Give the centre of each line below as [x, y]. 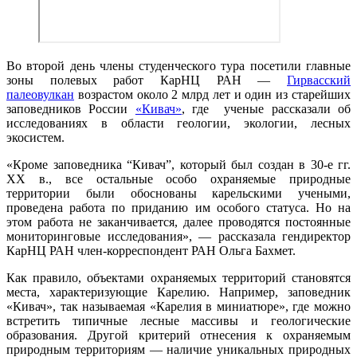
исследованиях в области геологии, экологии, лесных [178, 124]
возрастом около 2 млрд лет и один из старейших [212, 95]
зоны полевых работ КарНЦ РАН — [147, 80]
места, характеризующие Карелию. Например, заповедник [178, 292]
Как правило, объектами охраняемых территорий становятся [178, 278]
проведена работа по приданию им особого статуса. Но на [178, 208]
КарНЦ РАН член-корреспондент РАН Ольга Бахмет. [153, 251]
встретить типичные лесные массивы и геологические [178, 321]
